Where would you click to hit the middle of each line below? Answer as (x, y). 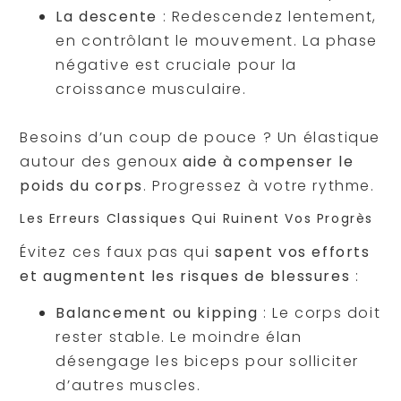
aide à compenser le (269, 162)
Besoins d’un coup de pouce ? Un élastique (200, 138)
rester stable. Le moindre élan (179, 337)
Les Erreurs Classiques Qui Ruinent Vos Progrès (196, 218)
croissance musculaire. (151, 90)
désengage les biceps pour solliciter (207, 362)
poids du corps (81, 186)
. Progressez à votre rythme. (259, 186)
